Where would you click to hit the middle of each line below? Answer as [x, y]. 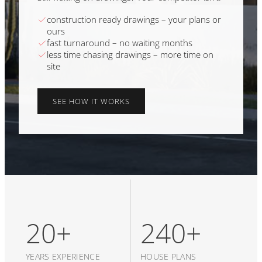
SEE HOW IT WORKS [91, 101]
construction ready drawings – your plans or [134, 19]
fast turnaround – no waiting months [120, 43]
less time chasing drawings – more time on [130, 54]
